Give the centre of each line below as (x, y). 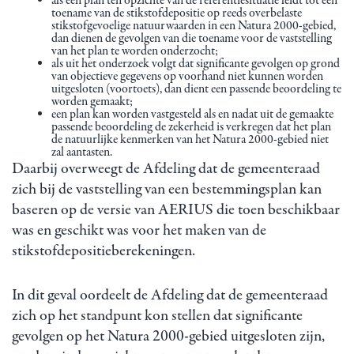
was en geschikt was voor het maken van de (139, 230)
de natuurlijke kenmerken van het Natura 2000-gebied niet (190, 139)
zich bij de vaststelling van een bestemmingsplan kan (167, 189)
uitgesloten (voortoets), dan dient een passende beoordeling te (196, 89)
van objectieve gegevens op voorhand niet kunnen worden (187, 76)
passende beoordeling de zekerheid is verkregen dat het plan (191, 127)
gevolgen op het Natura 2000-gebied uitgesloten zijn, (168, 336)
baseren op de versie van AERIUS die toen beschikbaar (176, 209)
